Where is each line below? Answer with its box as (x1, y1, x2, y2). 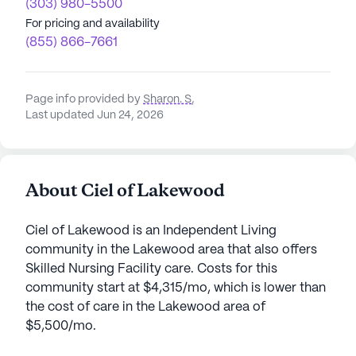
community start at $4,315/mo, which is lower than (25, 281, 326, 294)
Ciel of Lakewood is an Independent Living (25, 224, 277, 237)
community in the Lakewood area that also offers (25, 243, 317, 256)
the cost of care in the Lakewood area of (25, 300, 265, 313)
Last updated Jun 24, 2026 (25, 109, 164, 121)
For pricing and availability (25, 17, 160, 29)
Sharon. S (143, 93, 192, 105)
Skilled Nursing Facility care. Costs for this (25, 262, 277, 275)
